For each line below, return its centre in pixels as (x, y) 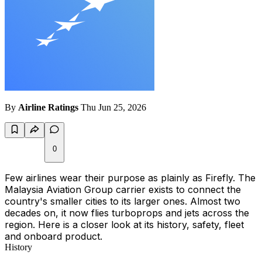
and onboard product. (54, 237)
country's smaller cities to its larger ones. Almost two (123, 201)
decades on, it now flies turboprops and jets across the (127, 213)
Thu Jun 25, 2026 (113, 108)
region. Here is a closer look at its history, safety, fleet (124, 225)
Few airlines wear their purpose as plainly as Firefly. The (130, 178)
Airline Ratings (48, 108)
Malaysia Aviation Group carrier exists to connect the (123, 190)
